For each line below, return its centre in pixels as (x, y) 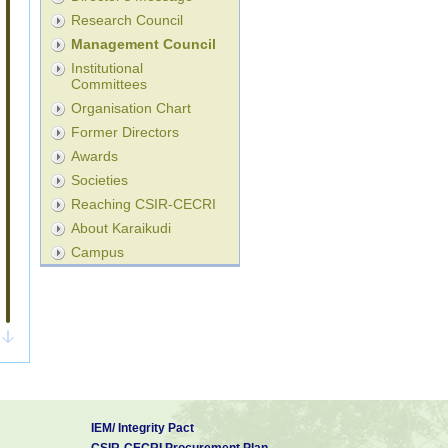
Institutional (106, 67)
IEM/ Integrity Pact (142, 427)
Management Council (143, 43)
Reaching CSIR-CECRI (143, 203)
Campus (97, 251)
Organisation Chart (130, 107)
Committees (108, 83)
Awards (94, 155)
